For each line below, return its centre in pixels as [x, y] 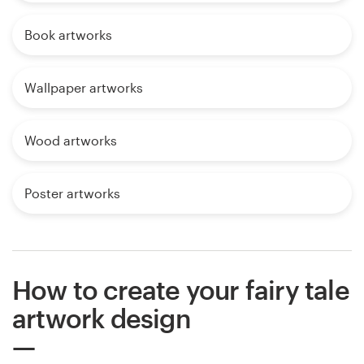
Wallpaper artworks [84, 87]
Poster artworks [72, 193]
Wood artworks [71, 140]
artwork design [101, 318]
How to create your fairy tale [181, 289]
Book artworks [68, 34]
